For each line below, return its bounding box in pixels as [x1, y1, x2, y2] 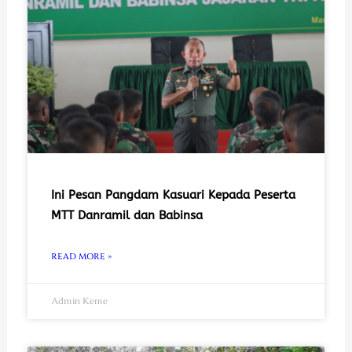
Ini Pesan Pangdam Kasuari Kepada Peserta [50, 187, 295, 202]
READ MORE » [50, 250, 112, 262]
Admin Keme [50, 294, 108, 307]
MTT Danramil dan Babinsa [50, 207, 203, 222]
